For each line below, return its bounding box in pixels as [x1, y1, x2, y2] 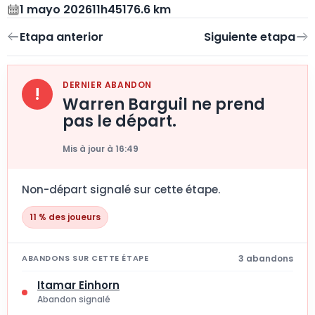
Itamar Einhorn [37, 277, 120, 292]
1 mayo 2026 [20, 1, 92, 18]
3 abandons [238, 252, 293, 264]
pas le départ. [63, 110, 176, 132]
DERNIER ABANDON [63, 78, 152, 91]
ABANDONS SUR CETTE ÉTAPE [22, 252, 149, 264]
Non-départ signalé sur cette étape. [22, 181, 220, 197]
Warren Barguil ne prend [63, 93, 265, 115]
